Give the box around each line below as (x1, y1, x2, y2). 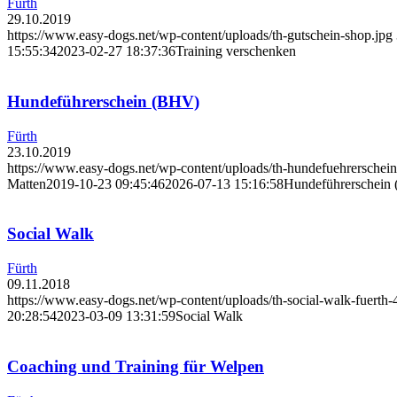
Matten (7, 175, 46, 191)
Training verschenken (175, 43, 296, 59)
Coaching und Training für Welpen (7, 356, 264, 376)
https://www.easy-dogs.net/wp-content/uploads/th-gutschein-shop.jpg (7, 27, 393, 43)
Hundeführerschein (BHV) (7, 91, 199, 111)
